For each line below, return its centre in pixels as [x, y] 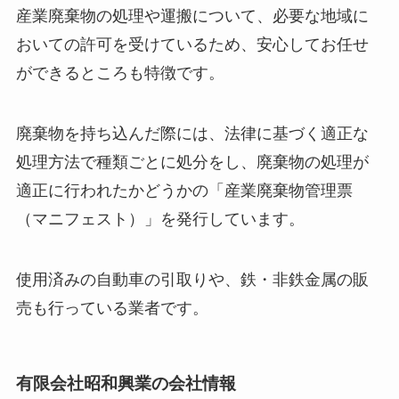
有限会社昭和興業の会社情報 [126, 384]
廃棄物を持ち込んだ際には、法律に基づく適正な [192, 134]
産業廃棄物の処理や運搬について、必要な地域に [192, 16]
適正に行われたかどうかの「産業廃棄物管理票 [184, 191]
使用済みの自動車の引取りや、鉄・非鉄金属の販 [192, 279]
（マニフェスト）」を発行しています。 [160, 220]
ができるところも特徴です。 [120, 73]
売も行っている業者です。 [112, 308]
